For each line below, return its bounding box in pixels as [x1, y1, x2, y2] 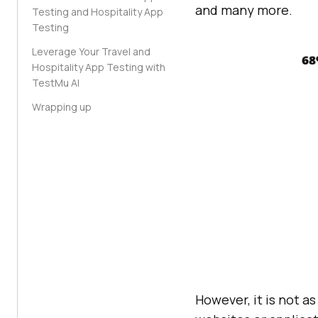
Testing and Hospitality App [32, 5, 163, 18]
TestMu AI [32, 76, 79, 89]
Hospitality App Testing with [32, 60, 165, 74]
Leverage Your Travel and [32, 45, 150, 58]
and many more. [195, 1, 292, 18]
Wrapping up [32, 100, 92, 114]
